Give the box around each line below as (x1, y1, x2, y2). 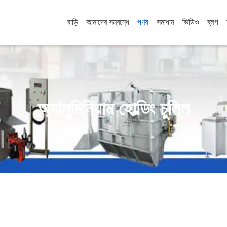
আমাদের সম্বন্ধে (86, 18, 129, 26)
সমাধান (157, 18, 174, 26)
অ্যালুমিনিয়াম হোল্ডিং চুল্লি (37, 98, 190, 119)
